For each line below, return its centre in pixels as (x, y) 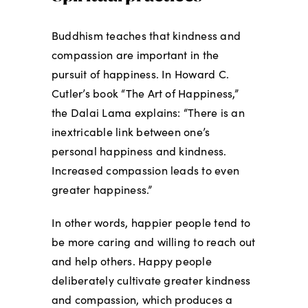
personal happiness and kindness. (139, 151)
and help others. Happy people (131, 261)
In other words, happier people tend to (151, 223)
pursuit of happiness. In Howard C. (140, 74)
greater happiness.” (102, 190)
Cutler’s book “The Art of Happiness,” (145, 93)
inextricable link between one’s (131, 132)
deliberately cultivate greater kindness (151, 280)
